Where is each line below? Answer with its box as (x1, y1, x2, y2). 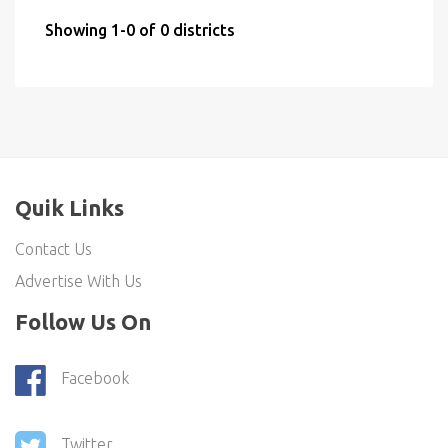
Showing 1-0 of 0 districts (45, 21, 235, 39)
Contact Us (15, 240, 92, 258)
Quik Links (15, 195, 124, 220)
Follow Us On (15, 309, 151, 334)
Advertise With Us (15, 272, 142, 290)
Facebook (61, 369, 129, 388)
